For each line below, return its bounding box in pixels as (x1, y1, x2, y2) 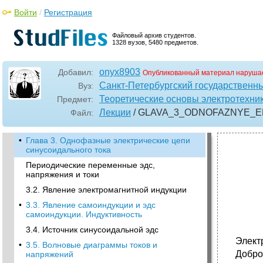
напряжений (26, 249, 73, 259)
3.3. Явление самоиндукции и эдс (26, 200, 156, 210)
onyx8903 (99, 67, 140, 77)
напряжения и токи (26, 170, 99, 179)
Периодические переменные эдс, (26, 160, 155, 170)
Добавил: (58, 68, 93, 77)
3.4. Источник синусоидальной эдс (26, 225, 159, 234)
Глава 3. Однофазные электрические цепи (26, 136, 190, 145)
